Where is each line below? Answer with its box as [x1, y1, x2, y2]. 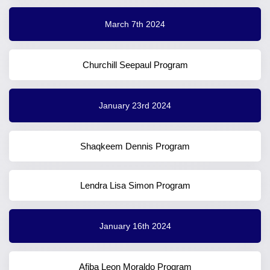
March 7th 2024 [105, 19, 165, 29]
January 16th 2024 [99, 221, 171, 231]
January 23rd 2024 [99, 100, 171, 110]
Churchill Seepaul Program [82, 60, 188, 71]
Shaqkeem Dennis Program [80, 141, 190, 152]
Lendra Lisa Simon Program [80, 180, 190, 191]
